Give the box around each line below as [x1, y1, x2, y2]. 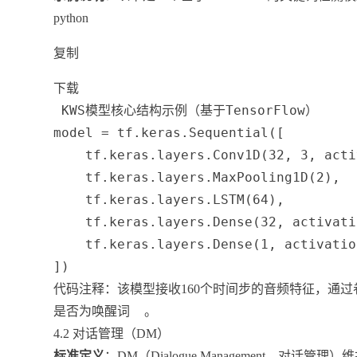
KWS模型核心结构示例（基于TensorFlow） [53, 102, 319, 118]
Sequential [189, 124, 269, 140]
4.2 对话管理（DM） [53, 326, 171, 340]
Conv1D [213, 147, 261, 163]
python [53, 10, 89, 25]
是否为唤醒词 [53, 304, 131, 318]
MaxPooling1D [213, 169, 309, 185]
